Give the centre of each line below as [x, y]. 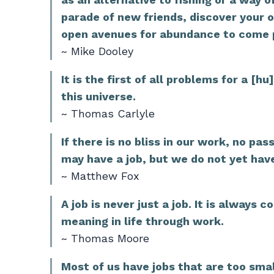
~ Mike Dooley [97, 51]
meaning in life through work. [143, 221]
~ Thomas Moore [105, 238]
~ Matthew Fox [100, 176]
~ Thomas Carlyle [108, 113]
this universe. [98, 96]
